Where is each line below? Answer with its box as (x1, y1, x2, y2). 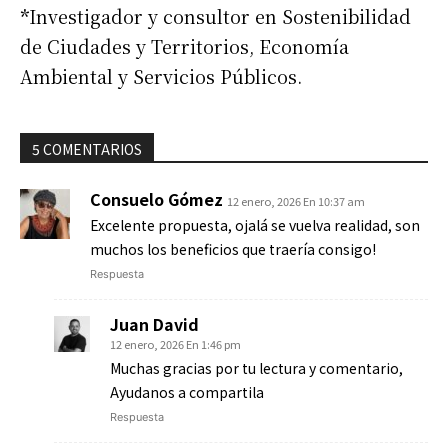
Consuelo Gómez (90, 186, 223, 211)
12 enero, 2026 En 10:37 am (227, 192, 365, 209)
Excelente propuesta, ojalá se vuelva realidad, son (90, 214, 420, 235)
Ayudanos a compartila (110, 381, 264, 402)
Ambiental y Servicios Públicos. (20, 62, 302, 89)
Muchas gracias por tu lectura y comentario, (110, 357, 403, 378)
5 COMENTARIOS (32, 138, 142, 159)
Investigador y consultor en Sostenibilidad (29, 2, 411, 29)
